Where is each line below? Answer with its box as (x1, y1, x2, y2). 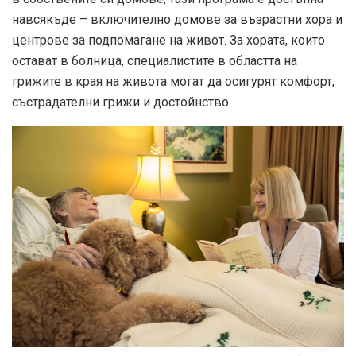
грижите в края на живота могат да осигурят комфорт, (12, 74, 335, 90)
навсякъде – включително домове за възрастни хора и (12, 12, 342, 28)
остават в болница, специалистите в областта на (12, 53, 297, 69)
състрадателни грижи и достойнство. (12, 95, 231, 110)
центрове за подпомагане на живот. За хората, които (12, 33, 325, 48)
